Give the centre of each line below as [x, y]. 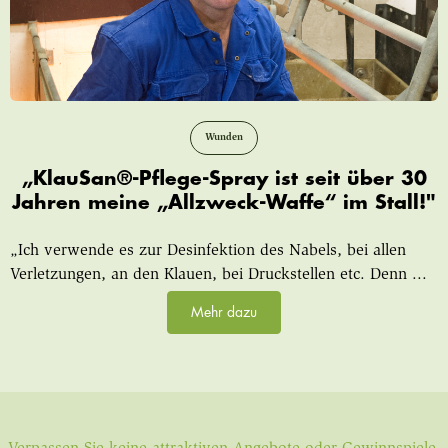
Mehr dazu [224, 311]
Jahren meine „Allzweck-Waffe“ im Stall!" [224, 202]
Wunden [224, 137]
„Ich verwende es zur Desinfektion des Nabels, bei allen [207, 250]
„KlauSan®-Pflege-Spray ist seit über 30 [224, 178]
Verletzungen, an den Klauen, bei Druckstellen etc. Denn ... [218, 274]
